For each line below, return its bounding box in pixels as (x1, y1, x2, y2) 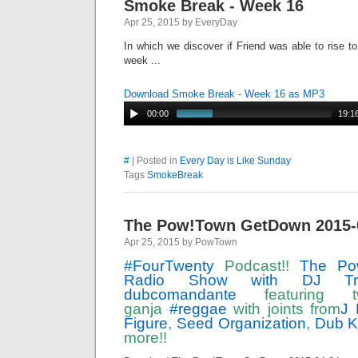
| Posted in (129, 155, 180, 166)
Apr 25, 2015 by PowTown (124, 237, 237, 248)
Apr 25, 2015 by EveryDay (124, 17, 237, 28)
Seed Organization (176, 315, 306, 332)
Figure (124, 315, 168, 332)
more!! (124, 329, 167, 346)
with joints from (226, 300, 341, 317)
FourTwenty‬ (133, 257, 214, 274)
